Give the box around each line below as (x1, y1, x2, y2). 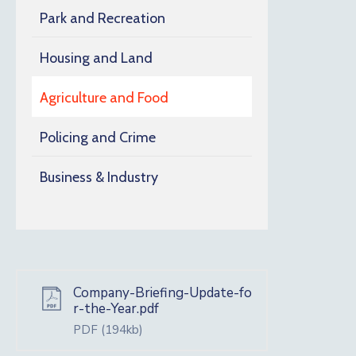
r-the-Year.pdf (73, 300, 159, 319)
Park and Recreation (40, 10, 165, 28)
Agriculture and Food (40, 89, 168, 107)
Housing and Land (40, 49, 153, 68)
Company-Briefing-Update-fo (73, 284, 252, 303)
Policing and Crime (40, 129, 156, 147)
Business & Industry (40, 168, 158, 187)
